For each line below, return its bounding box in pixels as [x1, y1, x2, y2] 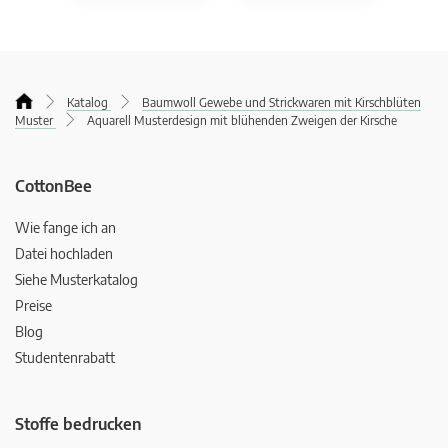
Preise [15, 297, 52, 315]
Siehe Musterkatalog [15, 271, 138, 289]
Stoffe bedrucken [15, 414, 142, 435]
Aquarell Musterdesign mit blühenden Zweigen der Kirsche [87, 113, 397, 129]
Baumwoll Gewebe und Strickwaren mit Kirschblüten [142, 95, 421, 111]
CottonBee [15, 176, 92, 197]
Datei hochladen [15, 245, 113, 263]
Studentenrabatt [15, 349, 115, 367]
